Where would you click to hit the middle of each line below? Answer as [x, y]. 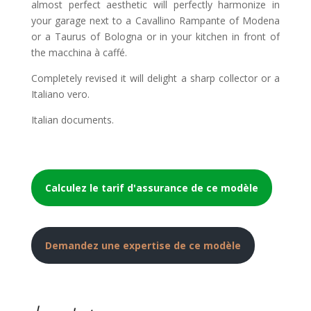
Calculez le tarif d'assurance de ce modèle [151, 188]
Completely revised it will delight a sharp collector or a [155, 78]
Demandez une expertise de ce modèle [143, 246]
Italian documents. [72, 120]
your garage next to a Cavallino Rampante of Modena [155, 21]
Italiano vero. [60, 94]
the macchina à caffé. [79, 53]
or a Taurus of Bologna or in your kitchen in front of [155, 37]
